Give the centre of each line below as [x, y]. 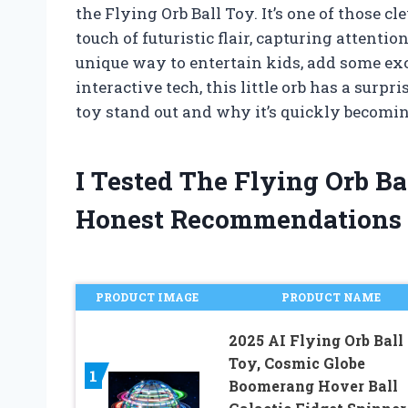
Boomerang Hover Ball [313, 386]
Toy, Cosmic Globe [296, 363]
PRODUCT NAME [331, 297]
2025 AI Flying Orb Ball [316, 341]
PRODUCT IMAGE [147, 297]
